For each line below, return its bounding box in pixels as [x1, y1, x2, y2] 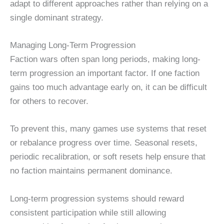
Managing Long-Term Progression [10, 40, 135, 50]
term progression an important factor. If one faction [10, 68, 199, 78]
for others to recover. [10, 96, 88, 106]
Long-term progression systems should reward [10, 193, 184, 203]
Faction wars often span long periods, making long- [10, 54, 200, 64]
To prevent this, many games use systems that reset [10, 124, 206, 134]
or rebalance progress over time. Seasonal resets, [10, 138, 197, 148]
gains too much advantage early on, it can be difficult [10, 82, 207, 92]
